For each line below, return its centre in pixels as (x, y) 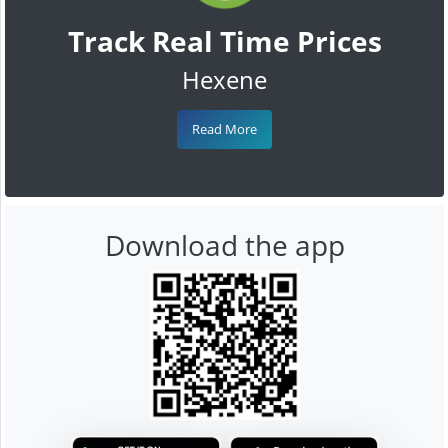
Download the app (224, 244)
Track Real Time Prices (224, 40)
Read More (224, 128)
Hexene (224, 79)
